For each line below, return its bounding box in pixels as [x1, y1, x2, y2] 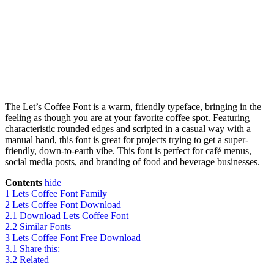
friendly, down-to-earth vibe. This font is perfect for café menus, [5, 146, 251, 157]
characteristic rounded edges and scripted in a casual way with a [5, 124, 251, 135]
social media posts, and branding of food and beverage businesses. [5, 157, 260, 168]
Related [20, 254, 49, 265]
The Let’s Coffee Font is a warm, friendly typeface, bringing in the [5, 102, 261, 113]
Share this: [20, 243, 60, 254]
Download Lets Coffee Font [20, 210, 128, 221]
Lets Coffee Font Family [12, 188, 107, 199]
